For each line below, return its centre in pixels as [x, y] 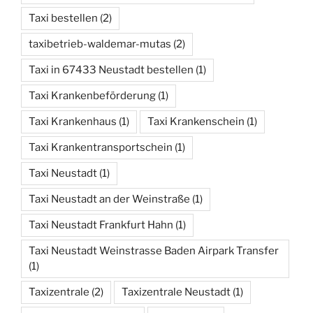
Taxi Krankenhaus [73, 122]
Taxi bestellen [63, 19]
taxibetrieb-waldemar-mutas [100, 44]
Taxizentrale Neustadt [176, 292]
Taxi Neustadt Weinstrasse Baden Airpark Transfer [154, 251]
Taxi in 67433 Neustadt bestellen [111, 70]
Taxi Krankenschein [196, 122]
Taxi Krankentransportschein [101, 148]
